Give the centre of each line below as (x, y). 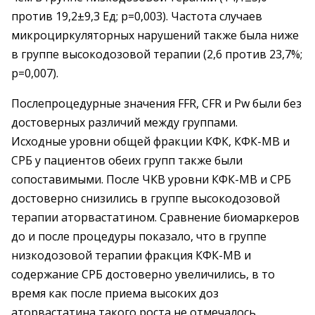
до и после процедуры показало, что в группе (139, 236)
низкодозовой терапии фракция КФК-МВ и (131, 255)
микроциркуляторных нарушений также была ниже (155, 35)
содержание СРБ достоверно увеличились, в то (143, 274)
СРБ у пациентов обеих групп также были (127, 160)
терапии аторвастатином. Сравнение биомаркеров (155, 217)
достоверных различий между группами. (124, 122)
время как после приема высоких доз (115, 293)
